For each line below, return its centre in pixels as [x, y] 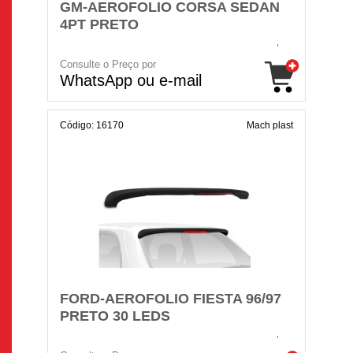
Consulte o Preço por [108, 64]
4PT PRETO [99, 24]
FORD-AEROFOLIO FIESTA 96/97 [171, 299]
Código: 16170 [92, 125]
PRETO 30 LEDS [115, 316]
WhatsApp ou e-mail [131, 80]
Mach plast [270, 125]
